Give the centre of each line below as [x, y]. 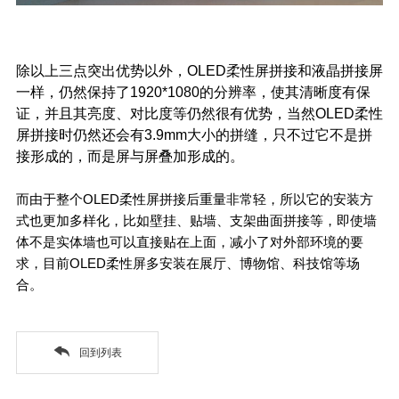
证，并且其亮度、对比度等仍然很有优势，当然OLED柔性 [199, 114]
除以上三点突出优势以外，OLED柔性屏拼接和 [163, 71]
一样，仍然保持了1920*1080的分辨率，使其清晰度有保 [193, 93]
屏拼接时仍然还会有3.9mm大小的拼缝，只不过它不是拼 [194, 135]
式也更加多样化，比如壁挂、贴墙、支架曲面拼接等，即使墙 [196, 221]
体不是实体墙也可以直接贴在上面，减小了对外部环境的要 [189, 242]
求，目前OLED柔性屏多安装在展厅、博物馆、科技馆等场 [187, 264]
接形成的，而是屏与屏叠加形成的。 [130, 157]
